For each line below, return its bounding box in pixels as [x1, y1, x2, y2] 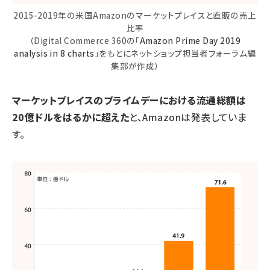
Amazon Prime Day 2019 [139, 34, 241, 46]
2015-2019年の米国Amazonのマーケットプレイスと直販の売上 [13, 8, 257, 21]
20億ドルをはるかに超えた [12, 109, 130, 124]
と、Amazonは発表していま [129, 109, 247, 124]
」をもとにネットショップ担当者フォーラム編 [94, 46, 256, 59]
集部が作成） [111, 59, 159, 72]
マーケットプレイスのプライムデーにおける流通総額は [12, 92, 246, 107]
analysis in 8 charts [14, 46, 95, 59]
